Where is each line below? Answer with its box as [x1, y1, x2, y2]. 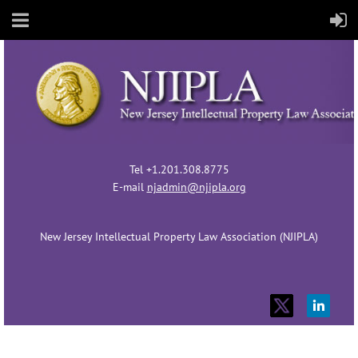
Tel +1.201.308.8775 [129, 161, 229, 177]
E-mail [112, 179, 147, 194]
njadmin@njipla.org [146, 179, 246, 194]
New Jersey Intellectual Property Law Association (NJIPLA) [40, 229, 318, 244]
